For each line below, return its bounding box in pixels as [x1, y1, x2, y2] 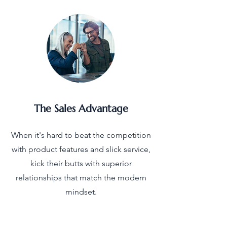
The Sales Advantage [34, 102, 128, 116]
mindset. [65, 187, 97, 197]
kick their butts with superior [30, 159, 132, 169]
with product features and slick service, [12, 144, 150, 155]
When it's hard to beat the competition [11, 130, 151, 140]
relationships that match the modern [16, 173, 146, 183]
